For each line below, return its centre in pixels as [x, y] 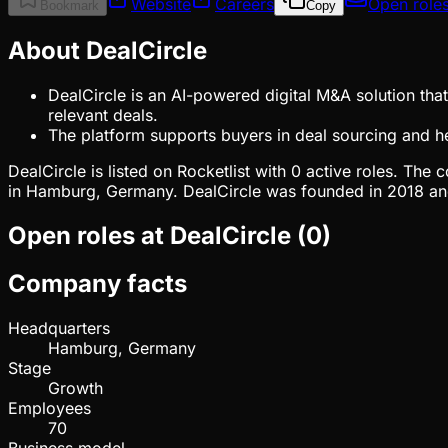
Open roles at [89, 235]
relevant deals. [103, 114]
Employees [49, 408]
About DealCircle [107, 50]
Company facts [97, 284]
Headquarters [59, 328]
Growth [75, 388]
